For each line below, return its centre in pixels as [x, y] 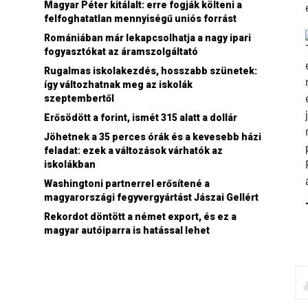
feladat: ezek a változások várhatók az [133, 150]
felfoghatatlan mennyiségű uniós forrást [140, 18]
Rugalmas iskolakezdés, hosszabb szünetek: [151, 70]
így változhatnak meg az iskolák [118, 84]
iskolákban [70, 164]
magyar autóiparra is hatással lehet [127, 230]
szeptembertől [79, 98]
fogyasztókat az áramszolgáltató [121, 51]
